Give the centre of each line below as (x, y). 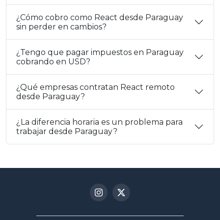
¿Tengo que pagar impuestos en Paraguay (100, 52)
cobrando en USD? (53, 61)
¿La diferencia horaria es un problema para (99, 122)
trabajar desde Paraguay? (67, 131)
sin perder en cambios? (61, 27)
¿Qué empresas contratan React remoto (96, 87)
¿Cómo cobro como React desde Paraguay (100, 17)
